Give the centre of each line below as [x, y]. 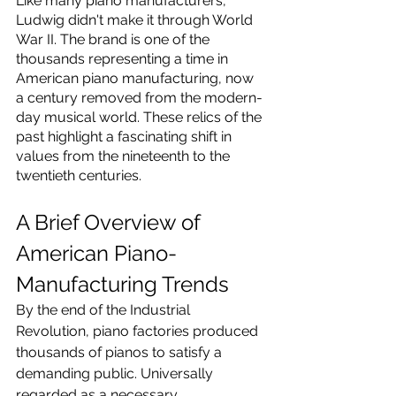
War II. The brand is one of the [114, 39]
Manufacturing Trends [122, 284]
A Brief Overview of [110, 222]
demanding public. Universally [116, 373]
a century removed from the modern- [139, 98]
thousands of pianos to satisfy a [121, 352]
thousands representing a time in [124, 59]
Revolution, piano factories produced [139, 331]
